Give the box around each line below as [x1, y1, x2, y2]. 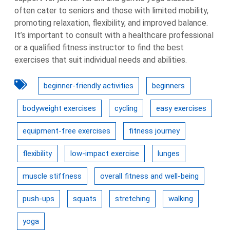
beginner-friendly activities [44, 81, 133, 90]
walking [168, 194, 193, 203]
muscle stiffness [23, 171, 82, 181]
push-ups [23, 194, 54, 203]
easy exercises [156, 104, 206, 113]
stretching [115, 194, 150, 203]
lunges [158, 149, 180, 158]
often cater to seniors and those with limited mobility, [14, 6, 208, 15]
